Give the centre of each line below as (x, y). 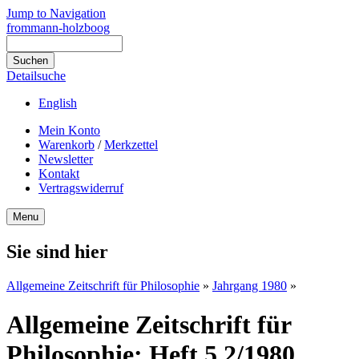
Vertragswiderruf (81, 188)
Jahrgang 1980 (250, 285)
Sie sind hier (57, 251)
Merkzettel (131, 145)
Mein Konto (69, 130)
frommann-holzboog (58, 28)
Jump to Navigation (56, 13)
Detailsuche (36, 76)
